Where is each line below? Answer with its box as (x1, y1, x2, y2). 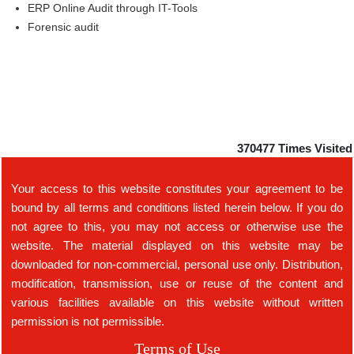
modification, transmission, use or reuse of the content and (11, 277, 343, 290)
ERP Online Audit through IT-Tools (28, 2, 198, 14)
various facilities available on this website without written (11, 296, 343, 309)
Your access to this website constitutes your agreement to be (11, 182, 343, 195)
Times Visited (278, 141, 352, 155)
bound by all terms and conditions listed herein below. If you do (11, 201, 343, 214)
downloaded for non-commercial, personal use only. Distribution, (11, 258, 343, 271)
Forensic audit (28, 21, 99, 33)
